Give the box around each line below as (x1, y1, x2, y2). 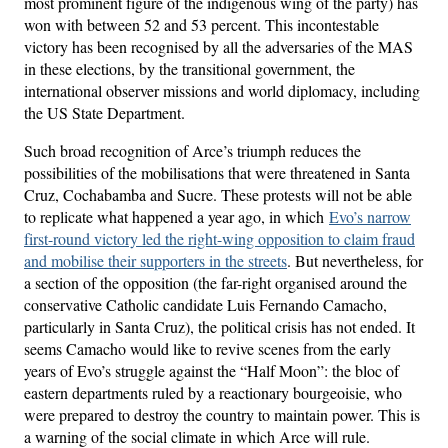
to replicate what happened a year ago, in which (24, 205, 329, 227)
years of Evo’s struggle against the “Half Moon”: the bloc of (24, 359, 399, 381)
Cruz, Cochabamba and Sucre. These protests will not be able (24, 183, 412, 205)
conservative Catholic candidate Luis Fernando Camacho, (24, 293, 387, 315)
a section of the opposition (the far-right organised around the (24, 271, 407, 293)
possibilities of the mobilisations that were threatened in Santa (24, 161, 410, 183)
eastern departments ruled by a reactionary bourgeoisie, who (24, 381, 402, 403)
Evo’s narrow (329, 205, 411, 227)
